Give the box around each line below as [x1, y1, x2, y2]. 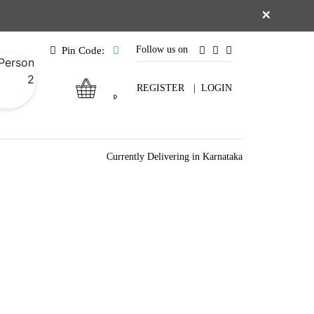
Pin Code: [62, 45, 107, 56]
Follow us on [136, 44, 188, 55]
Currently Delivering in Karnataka [106, 151, 243, 163]
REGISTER [137, 83, 184, 93]
